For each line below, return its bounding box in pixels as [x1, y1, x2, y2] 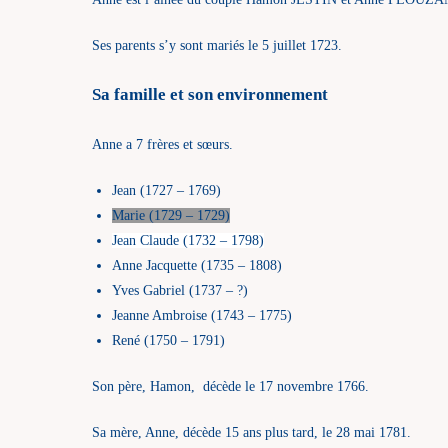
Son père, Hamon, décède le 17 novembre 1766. [92, 378, 369, 394]
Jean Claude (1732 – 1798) [112, 232, 264, 248]
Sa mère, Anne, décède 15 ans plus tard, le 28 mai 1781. [92, 424, 411, 440]
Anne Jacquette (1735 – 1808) [112, 257, 282, 273]
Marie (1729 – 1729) [112, 207, 230, 223]
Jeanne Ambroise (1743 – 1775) [112, 307, 292, 323]
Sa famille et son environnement [92, 85, 328, 104]
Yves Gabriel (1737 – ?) [112, 282, 248, 298]
